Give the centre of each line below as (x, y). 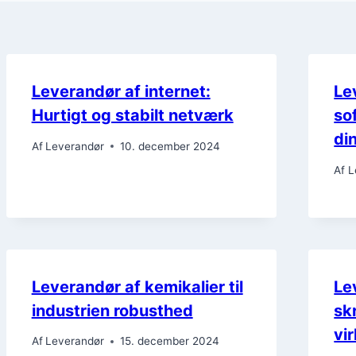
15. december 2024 (169, 341)
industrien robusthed (112, 310)
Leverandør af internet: (121, 92)
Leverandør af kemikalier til (137, 286)
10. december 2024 (170, 146)
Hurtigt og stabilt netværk (132, 116)
